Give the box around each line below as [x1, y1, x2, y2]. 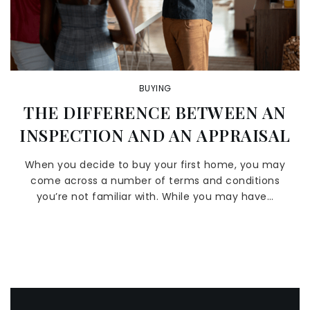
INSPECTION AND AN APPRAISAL [19, 124, 291, 146]
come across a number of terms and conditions [30, 174, 280, 188]
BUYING [138, 82, 172, 94]
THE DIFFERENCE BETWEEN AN [24, 101, 286, 123]
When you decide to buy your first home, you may [24, 158, 286, 172]
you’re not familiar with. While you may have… [36, 190, 274, 203]
